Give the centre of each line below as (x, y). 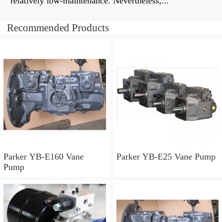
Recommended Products (58, 28)
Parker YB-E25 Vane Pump (166, 156)
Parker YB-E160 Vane (44, 156)
